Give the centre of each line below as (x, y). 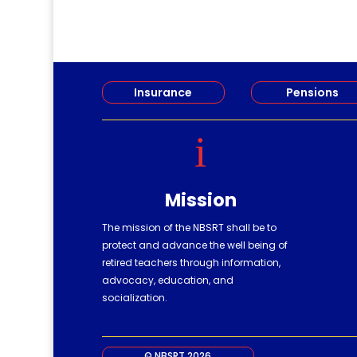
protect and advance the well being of (194, 245)
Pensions (312, 93)
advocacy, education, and (167, 280)
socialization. (134, 298)
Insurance (163, 93)
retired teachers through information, (191, 263)
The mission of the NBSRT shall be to (189, 228)
